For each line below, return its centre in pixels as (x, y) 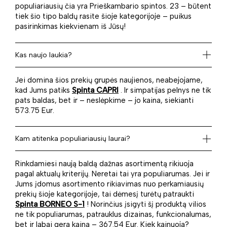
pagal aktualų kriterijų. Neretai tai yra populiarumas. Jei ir (112, 174)
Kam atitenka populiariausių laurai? (73, 139)
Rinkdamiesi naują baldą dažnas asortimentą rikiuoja (104, 164)
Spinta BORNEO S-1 (50, 204)
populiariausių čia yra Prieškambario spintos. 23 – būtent (113, 6)
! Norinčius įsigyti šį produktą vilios (145, 204)
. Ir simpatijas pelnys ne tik (165, 90)
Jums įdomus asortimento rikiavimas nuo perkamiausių (109, 184)
